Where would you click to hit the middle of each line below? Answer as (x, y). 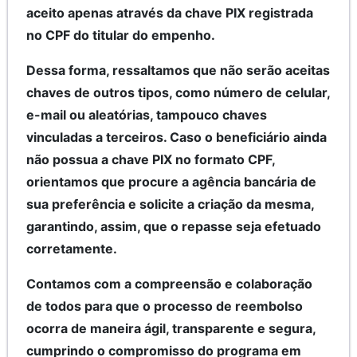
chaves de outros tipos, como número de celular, (178, 92)
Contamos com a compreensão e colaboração (169, 283)
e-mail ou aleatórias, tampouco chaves (147, 114)
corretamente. (73, 248)
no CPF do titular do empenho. (121, 35)
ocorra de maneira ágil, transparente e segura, (171, 328)
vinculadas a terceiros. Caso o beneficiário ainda (177, 137)
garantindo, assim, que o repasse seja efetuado (174, 226)
